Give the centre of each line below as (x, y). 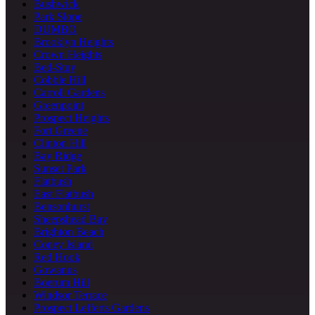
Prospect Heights (71, 117)
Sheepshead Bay (71, 219)
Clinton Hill (60, 143)
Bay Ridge (58, 155)
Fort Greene (60, 130)
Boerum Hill (62, 282)
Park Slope (58, 16)
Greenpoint (59, 105)
